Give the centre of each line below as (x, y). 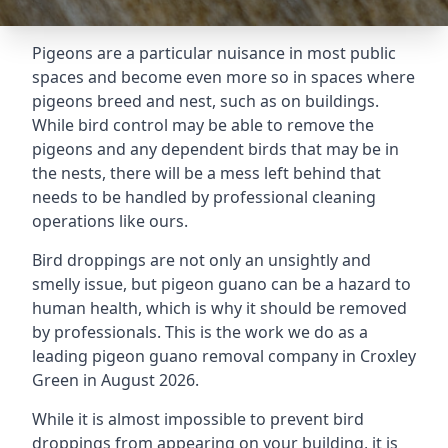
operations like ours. (110, 221)
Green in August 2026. (115, 380)
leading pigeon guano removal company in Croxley (224, 356)
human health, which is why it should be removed (219, 308)
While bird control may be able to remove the (203, 125)
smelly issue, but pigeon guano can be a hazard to (221, 284)
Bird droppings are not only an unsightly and (201, 260)
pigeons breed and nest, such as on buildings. (205, 101)
